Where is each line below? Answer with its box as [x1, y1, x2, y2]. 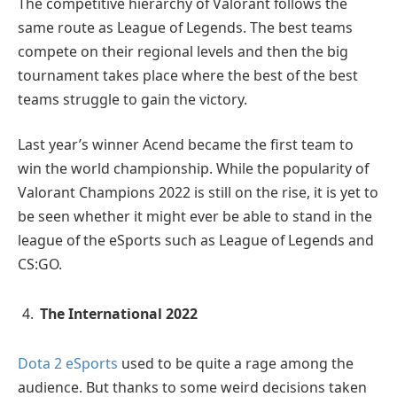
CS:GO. [18, 254, 62, 275]
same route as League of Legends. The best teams [18, 17, 353, 37]
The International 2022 [40, 304, 198, 324]
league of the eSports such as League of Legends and [18, 230, 374, 251]
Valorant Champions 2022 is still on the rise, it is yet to [18, 183, 378, 203]
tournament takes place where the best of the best [18, 65, 358, 85]
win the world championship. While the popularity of [18, 159, 369, 179]
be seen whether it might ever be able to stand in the [18, 206, 372, 227]
